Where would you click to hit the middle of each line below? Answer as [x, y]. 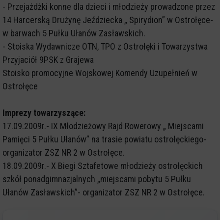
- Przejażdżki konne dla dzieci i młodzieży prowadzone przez [109, 7]
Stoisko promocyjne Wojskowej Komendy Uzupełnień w [100, 73]
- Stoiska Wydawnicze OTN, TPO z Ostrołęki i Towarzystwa [105, 47]
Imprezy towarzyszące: [44, 113]
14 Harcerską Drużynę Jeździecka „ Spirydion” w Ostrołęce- [108, 20]
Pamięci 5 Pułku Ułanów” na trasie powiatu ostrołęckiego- [104, 139]
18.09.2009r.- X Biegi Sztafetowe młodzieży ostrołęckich [103, 166]
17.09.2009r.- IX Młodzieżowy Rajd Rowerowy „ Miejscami [103, 126]
